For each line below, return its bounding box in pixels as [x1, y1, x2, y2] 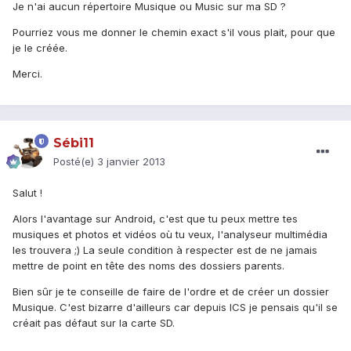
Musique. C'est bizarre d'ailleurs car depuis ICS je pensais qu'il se [13, 301, 338, 314]
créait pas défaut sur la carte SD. [13, 317, 175, 330]
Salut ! [13, 186, 42, 200]
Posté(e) [53, 155, 97, 168]
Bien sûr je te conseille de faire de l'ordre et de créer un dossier [13, 285, 329, 299]
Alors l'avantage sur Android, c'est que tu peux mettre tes [13, 212, 298, 226]
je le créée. [13, 42, 67, 55]
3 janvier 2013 [97, 155, 165, 168]
